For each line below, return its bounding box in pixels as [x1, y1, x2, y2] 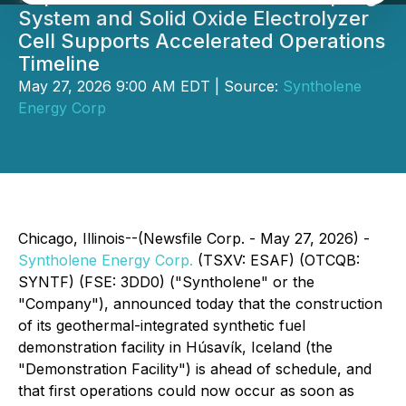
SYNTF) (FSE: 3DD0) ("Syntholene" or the [18, 273, 314, 291]
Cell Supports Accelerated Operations [18, 29, 385, 53]
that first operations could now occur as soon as [18, 382, 354, 400]
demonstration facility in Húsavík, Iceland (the [18, 338, 333, 356]
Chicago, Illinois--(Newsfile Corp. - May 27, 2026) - [18, 229, 370, 247]
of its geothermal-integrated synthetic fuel [18, 316, 305, 334]
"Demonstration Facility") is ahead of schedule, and [18, 360, 372, 378]
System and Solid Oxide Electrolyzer [18, 6, 369, 30]
